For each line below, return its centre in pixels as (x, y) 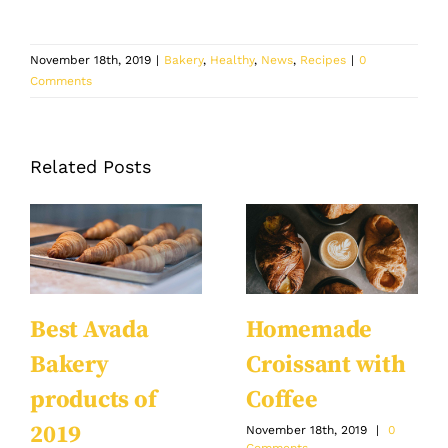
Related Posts (90, 166)
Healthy (232, 59)
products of (93, 400)
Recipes (323, 59)
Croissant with (326, 365)
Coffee (282, 400)
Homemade (309, 330)
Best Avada (89, 330)
